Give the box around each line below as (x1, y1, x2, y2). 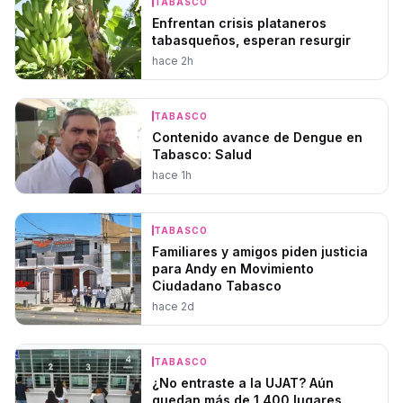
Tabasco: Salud (152, 146, 252, 162)
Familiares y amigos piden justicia (152, 243, 368, 259)
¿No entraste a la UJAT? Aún (152, 374, 334, 390)
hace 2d (152, 299, 194, 313)
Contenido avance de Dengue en (152, 129, 363, 145)
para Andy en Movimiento (152, 260, 314, 276)
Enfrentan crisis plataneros (152, 14, 327, 31)
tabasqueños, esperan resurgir (152, 31, 351, 48)
